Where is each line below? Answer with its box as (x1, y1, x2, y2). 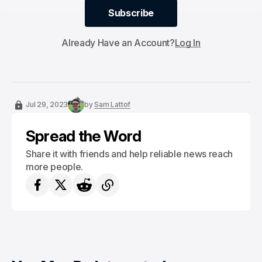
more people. (26, 161, 84, 173)
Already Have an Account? (61, 37, 175, 49)
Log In (174, 37, 201, 49)
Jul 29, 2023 (26, 100, 68, 109)
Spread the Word (26, 127, 142, 145)
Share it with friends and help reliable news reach (26, 148, 233, 160)
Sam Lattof (94, 100, 131, 109)
